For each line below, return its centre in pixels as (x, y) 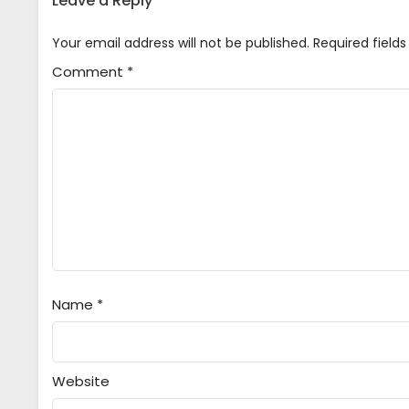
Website (81, 382)
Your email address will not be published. (181, 43)
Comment (89, 72)
